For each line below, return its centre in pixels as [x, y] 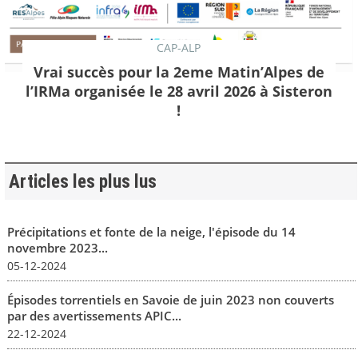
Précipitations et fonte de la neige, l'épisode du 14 [151, 231]
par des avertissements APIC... [94, 315]
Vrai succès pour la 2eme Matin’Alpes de [179, 72]
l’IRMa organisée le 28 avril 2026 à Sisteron [179, 91]
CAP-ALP [179, 48]
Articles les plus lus [82, 181]
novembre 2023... [57, 247]
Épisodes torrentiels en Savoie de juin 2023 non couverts [170, 299]
